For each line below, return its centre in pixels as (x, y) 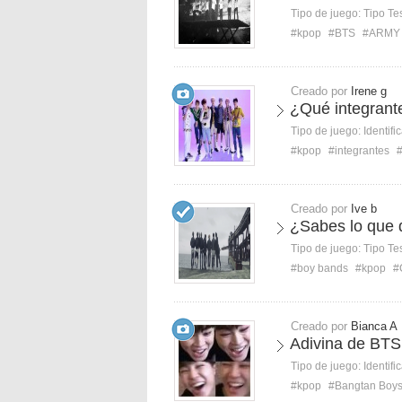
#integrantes (359, 151)
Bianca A (374, 326)
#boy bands (319, 268)
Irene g (369, 91)
